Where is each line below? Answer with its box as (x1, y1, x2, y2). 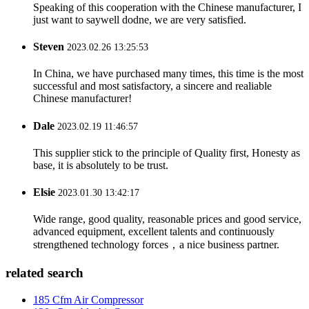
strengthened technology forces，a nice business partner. (33, 239, 279, 251)
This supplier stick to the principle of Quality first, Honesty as (33, 146, 300, 159)
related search (6, 266, 83, 281)
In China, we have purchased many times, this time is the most (33, 68, 303, 80)
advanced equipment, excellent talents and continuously (33, 226, 275, 238)
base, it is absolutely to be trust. (33, 159, 168, 171)
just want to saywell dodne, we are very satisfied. (33, 13, 246, 26)
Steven (33, 41, 64, 53)
